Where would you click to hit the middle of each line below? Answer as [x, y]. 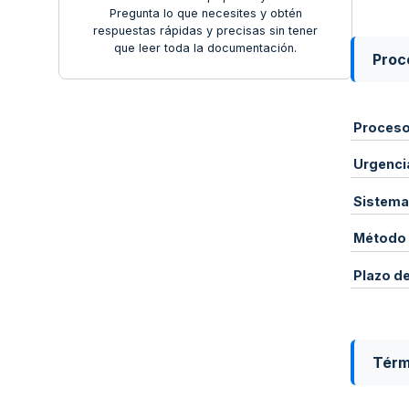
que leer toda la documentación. [205, 48]
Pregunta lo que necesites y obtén [205, 14]
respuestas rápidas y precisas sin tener [205, 31]
